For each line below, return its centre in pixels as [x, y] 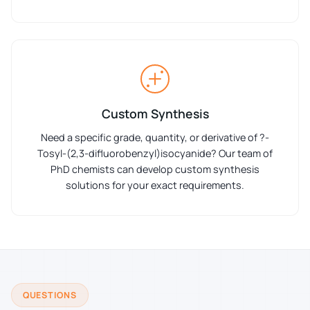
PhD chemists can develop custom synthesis [155, 169]
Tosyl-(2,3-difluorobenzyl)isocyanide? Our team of [155, 153]
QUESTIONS [50, 295]
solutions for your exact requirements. [155, 185]
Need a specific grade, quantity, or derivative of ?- [155, 137]
